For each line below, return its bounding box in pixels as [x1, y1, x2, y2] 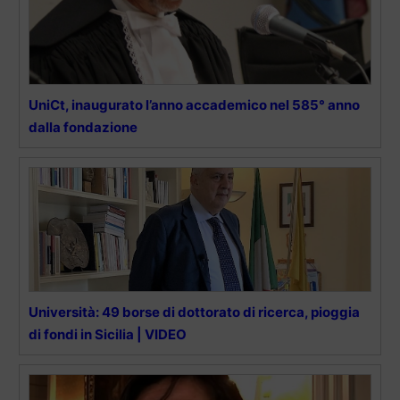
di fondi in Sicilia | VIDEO [29, 325, 187, 343]
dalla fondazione [29, 118, 137, 136]
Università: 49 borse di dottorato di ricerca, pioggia [29, 303, 360, 321]
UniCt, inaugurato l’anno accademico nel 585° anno [29, 96, 360, 113]
